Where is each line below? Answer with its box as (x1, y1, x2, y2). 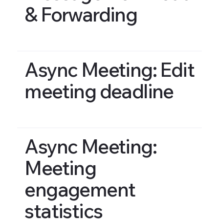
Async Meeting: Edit (24, 57, 195, 82)
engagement (24, 177, 135, 202)
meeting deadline (24, 78, 174, 103)
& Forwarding (24, 1, 137, 26)
